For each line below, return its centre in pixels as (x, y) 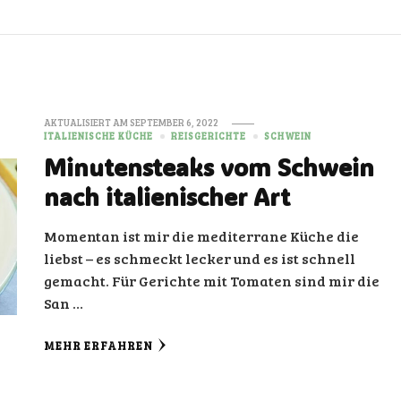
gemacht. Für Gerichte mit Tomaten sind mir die (212, 281)
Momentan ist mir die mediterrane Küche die (202, 236)
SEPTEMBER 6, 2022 (175, 123)
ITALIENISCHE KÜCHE (99, 136)
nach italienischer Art (167, 196)
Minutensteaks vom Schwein (209, 167)
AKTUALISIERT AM (87, 123)
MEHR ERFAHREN (99, 346)
